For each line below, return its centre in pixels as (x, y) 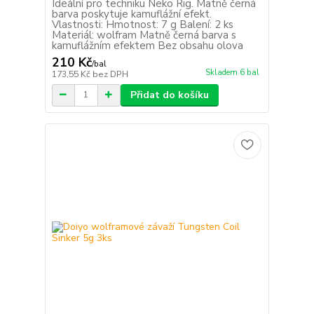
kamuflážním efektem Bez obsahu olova (147, 45)
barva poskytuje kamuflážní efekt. (131, 14)
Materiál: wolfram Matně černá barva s (144, 35)
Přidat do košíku (169, 95)
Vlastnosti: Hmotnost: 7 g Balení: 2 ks (142, 24)
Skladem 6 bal (232, 72)
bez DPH (110, 74)
